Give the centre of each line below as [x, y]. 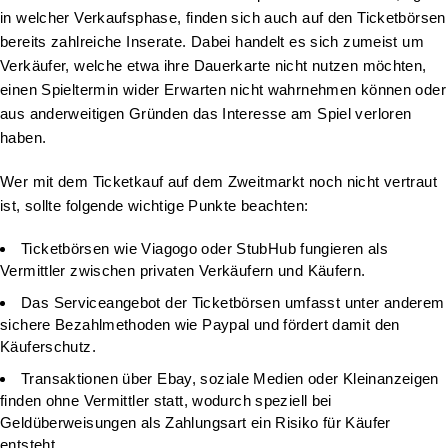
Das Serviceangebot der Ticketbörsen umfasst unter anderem [233, 302]
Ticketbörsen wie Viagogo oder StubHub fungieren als [205, 248]
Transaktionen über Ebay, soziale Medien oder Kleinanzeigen [230, 378]
